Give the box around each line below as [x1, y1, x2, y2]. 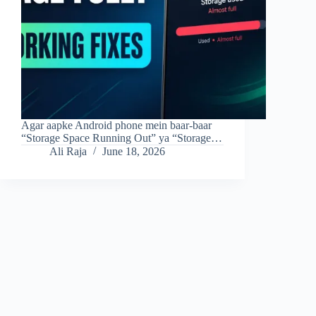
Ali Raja [49, 145, 87, 158]
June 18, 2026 [102, 145, 165, 158]
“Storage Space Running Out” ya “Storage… [21, 132, 222, 145]
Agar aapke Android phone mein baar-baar [21, 119, 212, 132]
